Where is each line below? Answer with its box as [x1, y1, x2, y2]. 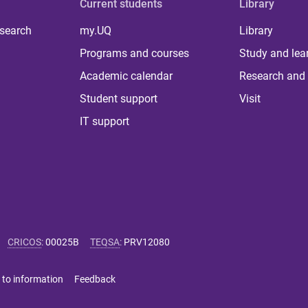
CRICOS [8, 236, 41, 247]
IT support [80, 115, 130, 128]
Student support [80, 92, 158, 105]
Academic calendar [80, 69, 173, 82]
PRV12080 [124, 236, 170, 247]
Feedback [74, 274, 115, 285]
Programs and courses [80, 47, 190, 60]
